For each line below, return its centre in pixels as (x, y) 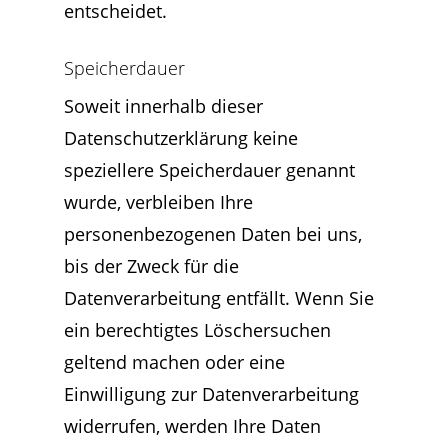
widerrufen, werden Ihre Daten (192, 426)
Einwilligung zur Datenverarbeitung (211, 394)
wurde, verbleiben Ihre (158, 202)
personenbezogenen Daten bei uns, (213, 234)
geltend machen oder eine (174, 362)
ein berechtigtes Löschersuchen (197, 330)
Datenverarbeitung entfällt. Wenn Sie (219, 298)
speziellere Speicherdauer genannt (209, 170)
